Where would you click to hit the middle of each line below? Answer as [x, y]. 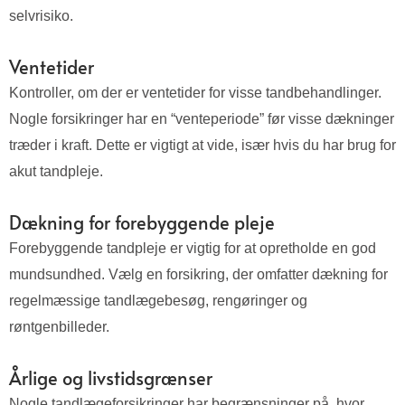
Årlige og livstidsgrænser [111, 378]
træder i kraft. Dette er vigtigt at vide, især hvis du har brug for [202, 146]
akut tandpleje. [56, 172]
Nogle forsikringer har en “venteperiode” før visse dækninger [202, 119]
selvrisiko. [41, 16]
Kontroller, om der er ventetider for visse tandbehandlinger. [195, 93]
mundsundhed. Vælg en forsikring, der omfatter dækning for [198, 275]
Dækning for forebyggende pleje [142, 223]
